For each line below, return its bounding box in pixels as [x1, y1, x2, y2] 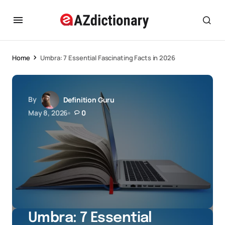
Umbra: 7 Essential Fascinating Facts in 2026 [40, 53, 175, 62]
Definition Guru [63, 95, 115, 104]
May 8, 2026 [28, 108, 68, 118]
